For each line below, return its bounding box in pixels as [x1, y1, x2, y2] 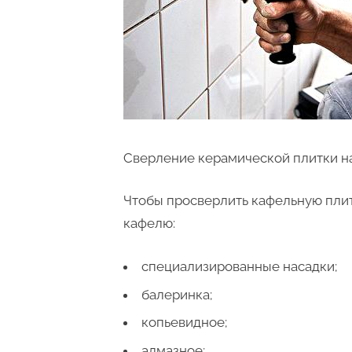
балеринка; [141, 286, 212, 302]
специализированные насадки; [141, 258, 337, 274]
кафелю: [123, 215, 175, 232]
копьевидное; [141, 314, 227, 331]
